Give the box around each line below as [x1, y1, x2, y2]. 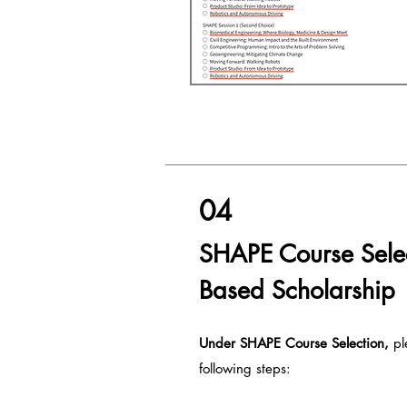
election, [339, 334, 389, 352]
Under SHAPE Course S [199, 334, 339, 352]
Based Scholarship [199, 274, 395, 306]
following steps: [199, 360, 295, 377]
